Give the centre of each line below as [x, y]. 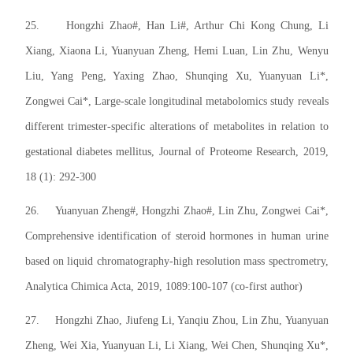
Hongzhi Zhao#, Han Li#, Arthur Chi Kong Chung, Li [197, 26]
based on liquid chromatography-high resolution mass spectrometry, [176, 262]
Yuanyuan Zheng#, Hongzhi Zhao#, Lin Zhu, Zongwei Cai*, [191, 211]
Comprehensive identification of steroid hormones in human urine [176, 236]
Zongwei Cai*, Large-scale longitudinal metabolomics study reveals [176, 102]
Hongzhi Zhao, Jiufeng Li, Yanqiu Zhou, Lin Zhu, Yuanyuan [192, 321]
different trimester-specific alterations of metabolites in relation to [176, 127]
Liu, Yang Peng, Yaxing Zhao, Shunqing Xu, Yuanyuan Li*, [176, 76]
